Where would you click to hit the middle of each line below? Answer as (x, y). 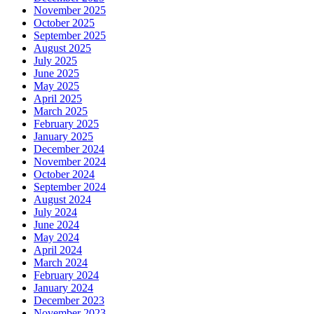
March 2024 (61, 262)
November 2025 (70, 10)
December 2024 (69, 149)
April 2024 (58, 250)
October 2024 (64, 174)
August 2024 (62, 199)
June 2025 (56, 73)
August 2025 (62, 48)
